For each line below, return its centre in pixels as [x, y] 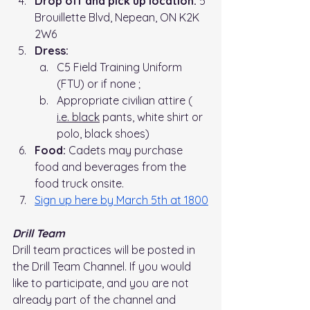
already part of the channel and [95, 300]
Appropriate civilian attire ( [126, 101]
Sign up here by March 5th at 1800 [121, 200]
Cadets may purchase [126, 151]
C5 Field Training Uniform [121, 67]
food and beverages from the [112, 167]
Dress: [52, 51]
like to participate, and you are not [102, 283]
